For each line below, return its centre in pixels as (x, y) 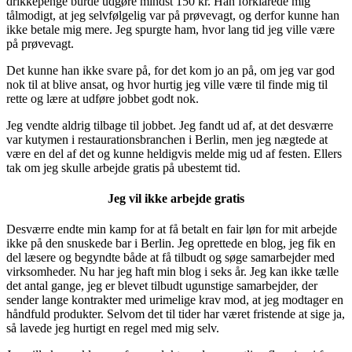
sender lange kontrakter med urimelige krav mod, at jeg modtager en (175, 300)
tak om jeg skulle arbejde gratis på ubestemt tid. (123, 167)
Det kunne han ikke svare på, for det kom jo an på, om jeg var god (170, 70)
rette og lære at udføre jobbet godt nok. (103, 98)
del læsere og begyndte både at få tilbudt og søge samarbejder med (170, 258)
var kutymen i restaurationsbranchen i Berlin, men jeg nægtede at (167, 139)
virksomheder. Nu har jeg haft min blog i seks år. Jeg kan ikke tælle (172, 272)
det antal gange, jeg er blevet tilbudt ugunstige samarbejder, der (162, 286)
